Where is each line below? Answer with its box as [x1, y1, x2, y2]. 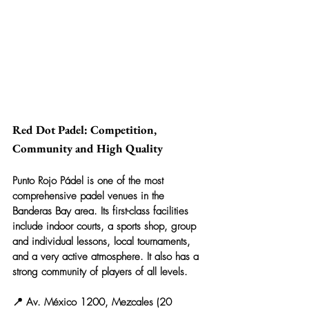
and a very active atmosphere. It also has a [12, 249, 202, 263]
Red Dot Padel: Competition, [12, 121, 159, 137]
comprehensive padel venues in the [12, 188, 168, 203]
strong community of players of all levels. [12, 264, 188, 279]
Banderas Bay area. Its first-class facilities [12, 203, 192, 218]
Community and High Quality [12, 140, 163, 156]
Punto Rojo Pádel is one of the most [12, 173, 167, 188]
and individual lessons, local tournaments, [12, 234, 194, 248]
